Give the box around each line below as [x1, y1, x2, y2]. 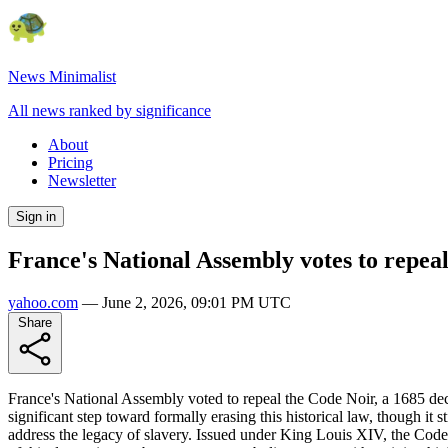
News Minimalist [8, 68, 116, 85]
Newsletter [48, 172, 116, 189]
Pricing [48, 154, 93, 171]
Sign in [16, 209, 56, 224]
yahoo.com [8, 293, 78, 311]
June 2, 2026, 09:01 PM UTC [102, 293, 291, 311]
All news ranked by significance [8, 102, 211, 119]
